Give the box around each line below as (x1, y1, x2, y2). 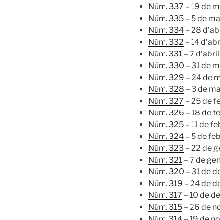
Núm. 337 (148, 1, 184, 11)
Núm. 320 (148, 166, 184, 176)
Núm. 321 (148, 155, 182, 165)
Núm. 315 (148, 202, 182, 212)
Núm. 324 (148, 131, 184, 141)
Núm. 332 (148, 37, 184, 47)
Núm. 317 (148, 190, 182, 200)
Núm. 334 (148, 25, 184, 35)
